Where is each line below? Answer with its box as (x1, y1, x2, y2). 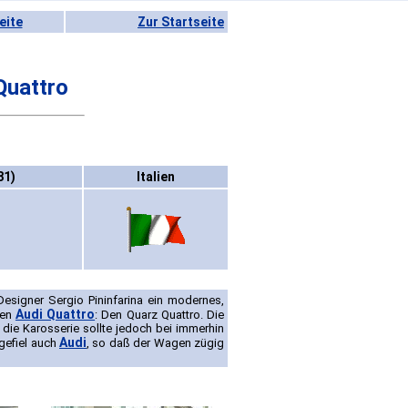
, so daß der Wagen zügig (87, 336, 224, 351)
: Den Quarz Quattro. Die (95, 308, 225, 322)
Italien (137, 169, 175, 185)
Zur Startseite (138, 15, 224, 29)
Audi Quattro (15, 307, 96, 322)
